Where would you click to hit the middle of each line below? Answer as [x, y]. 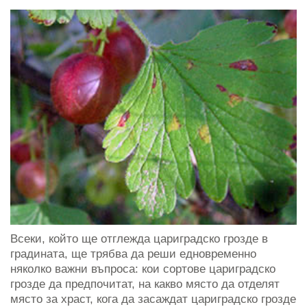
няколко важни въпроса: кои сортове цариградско [143, 269]
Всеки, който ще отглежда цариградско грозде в [139, 238]
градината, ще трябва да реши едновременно [133, 254]
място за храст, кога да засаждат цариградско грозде [153, 299]
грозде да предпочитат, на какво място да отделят [145, 284]
